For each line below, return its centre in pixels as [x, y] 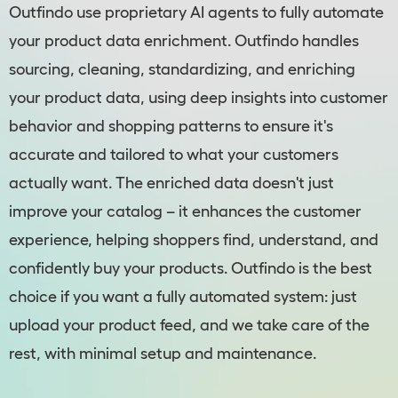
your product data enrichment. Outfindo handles [184, 41]
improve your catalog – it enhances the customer [185, 212]
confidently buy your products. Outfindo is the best [191, 269]
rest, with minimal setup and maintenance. [163, 354]
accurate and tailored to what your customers [174, 155]
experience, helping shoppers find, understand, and [194, 240]
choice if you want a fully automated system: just [183, 297]
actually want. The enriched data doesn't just [171, 183]
